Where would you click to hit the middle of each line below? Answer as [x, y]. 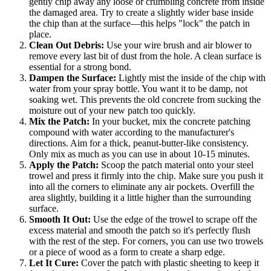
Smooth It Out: [60, 219]
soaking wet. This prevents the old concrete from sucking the [145, 99]
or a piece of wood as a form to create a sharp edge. [127, 252]
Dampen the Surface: [73, 77]
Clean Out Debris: [67, 45]
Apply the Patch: [64, 165]
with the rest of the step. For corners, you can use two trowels [146, 241]
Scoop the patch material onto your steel [176, 165]
